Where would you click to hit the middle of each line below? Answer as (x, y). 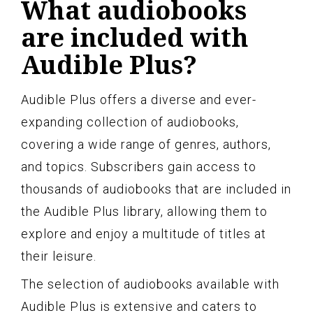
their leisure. (59, 256)
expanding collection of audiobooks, (130, 122)
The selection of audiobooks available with (150, 284)
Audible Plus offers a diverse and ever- (139, 99)
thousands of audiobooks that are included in (156, 189)
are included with (135, 37)
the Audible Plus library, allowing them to (144, 211)
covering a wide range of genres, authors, (146, 144)
